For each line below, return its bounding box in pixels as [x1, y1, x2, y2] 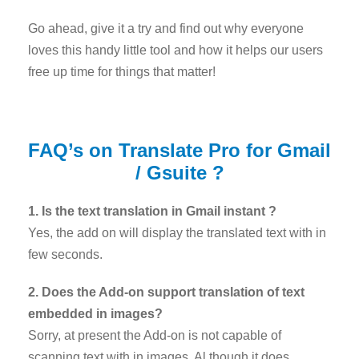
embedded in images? [28, 306, 163, 321]
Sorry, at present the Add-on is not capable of [28, 328, 281, 342]
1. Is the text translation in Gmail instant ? [28, 204, 276, 218]
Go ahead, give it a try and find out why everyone [28, 21, 304, 35]
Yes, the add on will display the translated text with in [28, 225, 326, 240]
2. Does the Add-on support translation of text [28, 284, 305, 299]
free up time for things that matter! [28, 64, 216, 79]
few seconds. [28, 247, 103, 261]
